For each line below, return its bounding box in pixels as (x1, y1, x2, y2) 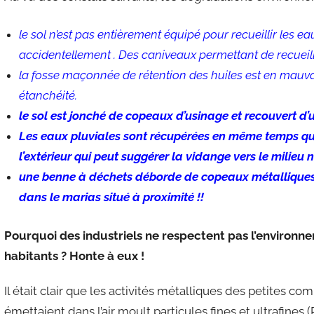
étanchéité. (18, 88, 77, 103)
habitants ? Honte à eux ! (4, 248, 144, 263)
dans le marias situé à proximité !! (18, 190, 204, 205)
